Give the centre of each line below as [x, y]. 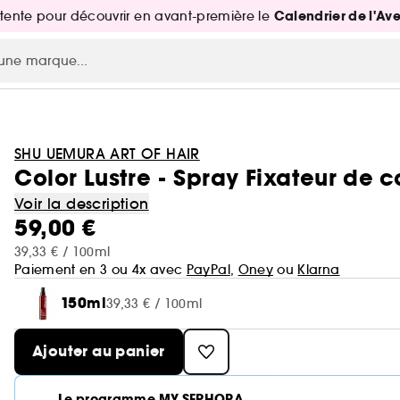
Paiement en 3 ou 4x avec [100, 270]
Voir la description [82, 204]
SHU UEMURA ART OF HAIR [107, 154]
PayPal [208, 270]
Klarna [319, 270]
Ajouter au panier [99, 351]
